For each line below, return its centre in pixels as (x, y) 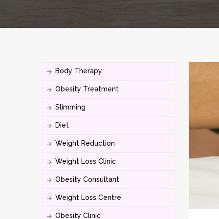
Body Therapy (79, 71)
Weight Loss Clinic (86, 161)
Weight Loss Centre (88, 197)
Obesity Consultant (87, 179)
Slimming (70, 107)
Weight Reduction (85, 143)
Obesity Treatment (87, 89)
